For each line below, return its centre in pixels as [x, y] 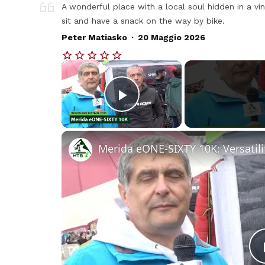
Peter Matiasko [95, 38]
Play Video [164, 111]
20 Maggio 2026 [171, 38]
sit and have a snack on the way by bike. [143, 21]
